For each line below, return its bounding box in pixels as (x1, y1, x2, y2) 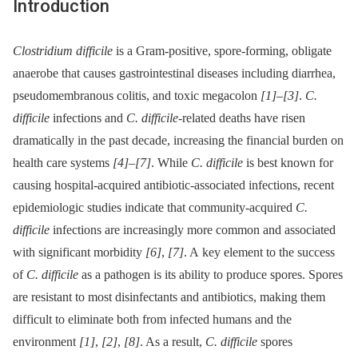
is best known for (243, 155, 333, 169)
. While (151, 155, 191, 169)
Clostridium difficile (13, 43, 113, 58)
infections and (50, 110, 126, 125)
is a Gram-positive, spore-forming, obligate (113, 43, 332, 58)
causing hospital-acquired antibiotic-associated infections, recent (13, 177, 334, 192)
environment (13, 334, 79, 348)
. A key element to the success (184, 245, 335, 259)
